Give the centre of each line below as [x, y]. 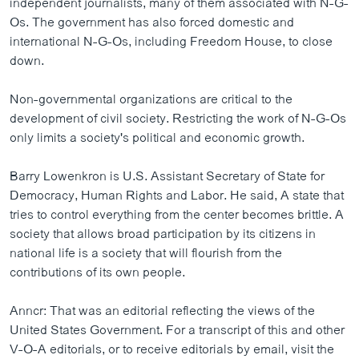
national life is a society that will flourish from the [146, 254]
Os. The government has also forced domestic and [152, 23]
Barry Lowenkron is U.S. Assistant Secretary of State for [167, 177]
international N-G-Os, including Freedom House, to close [171, 42]
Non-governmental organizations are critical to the [151, 100]
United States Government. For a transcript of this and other [177, 331]
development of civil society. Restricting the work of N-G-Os [178, 119]
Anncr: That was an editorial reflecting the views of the [162, 311]
